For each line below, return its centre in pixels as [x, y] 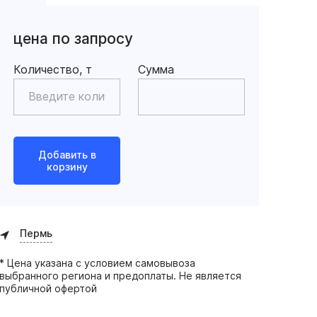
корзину [67, 167]
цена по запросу [74, 39]
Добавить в [67, 155]
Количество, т [53, 69]
